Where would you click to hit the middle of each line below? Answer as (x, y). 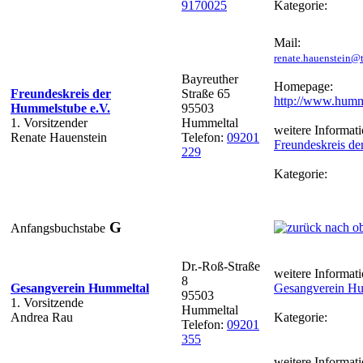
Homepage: (303, 86)
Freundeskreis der (61, 93)
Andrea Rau (42, 317)
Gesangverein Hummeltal (80, 288)
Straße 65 (206, 93)
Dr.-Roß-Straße (221, 266)
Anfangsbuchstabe (58, 228)
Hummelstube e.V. (60, 108)
